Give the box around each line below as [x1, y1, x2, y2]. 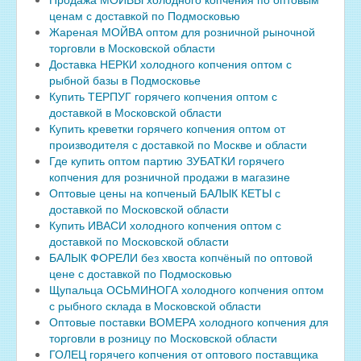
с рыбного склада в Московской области [49, 297, 261, 314]
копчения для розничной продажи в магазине [49, 168, 290, 185]
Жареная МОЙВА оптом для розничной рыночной [49, 23, 315, 40]
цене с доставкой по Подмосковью [49, 265, 232, 282]
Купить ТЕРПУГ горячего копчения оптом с [49, 88, 277, 105]
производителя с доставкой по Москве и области [49, 136, 307, 153]
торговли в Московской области [49, 39, 215, 56]
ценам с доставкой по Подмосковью [49, 7, 240, 24]
